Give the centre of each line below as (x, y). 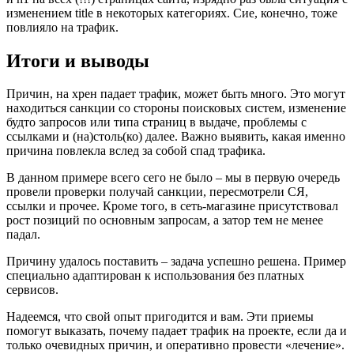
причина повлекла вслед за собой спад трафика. (136, 151)
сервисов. (32, 290)
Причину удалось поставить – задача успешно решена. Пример (176, 262)
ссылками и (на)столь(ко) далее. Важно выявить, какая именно (176, 137)
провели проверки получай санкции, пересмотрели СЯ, (157, 192)
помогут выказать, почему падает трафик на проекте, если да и (177, 331)
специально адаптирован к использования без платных (155, 276)
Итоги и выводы (78, 60)
